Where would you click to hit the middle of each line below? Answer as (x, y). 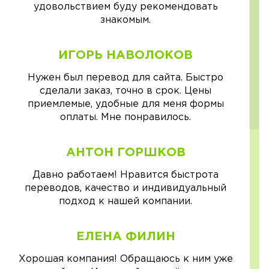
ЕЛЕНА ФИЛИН (125, 237)
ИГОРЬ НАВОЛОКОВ (125, 56)
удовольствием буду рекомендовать (125, 7)
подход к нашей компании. (125, 202)
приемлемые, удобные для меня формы (125, 104)
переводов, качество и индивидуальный (125, 189)
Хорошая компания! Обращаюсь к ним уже (125, 259)
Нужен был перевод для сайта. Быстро (125, 78)
